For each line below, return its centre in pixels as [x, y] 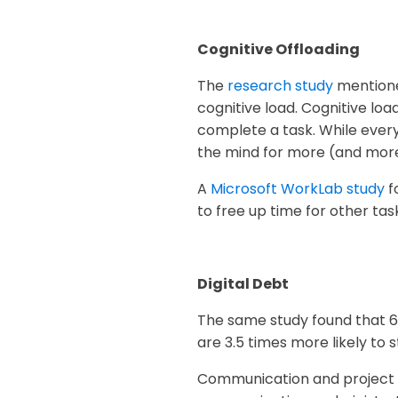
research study [280, 86]
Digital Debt [243, 284]
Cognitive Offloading [279, 50]
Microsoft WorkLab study [298, 189]
